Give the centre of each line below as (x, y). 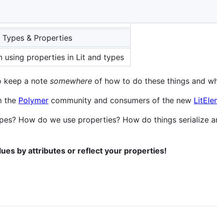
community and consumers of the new (121, 101)
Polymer (33, 101)
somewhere (71, 81)
